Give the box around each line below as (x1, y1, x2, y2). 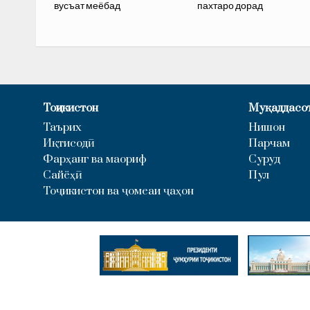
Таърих (43, 120, 82, 134)
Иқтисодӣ (43, 136, 95, 150)
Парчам (248, 136, 290, 150)
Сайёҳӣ (43, 167, 82, 182)
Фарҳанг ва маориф (43, 152, 147, 166)
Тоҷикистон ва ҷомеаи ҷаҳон (43, 183, 194, 198)
